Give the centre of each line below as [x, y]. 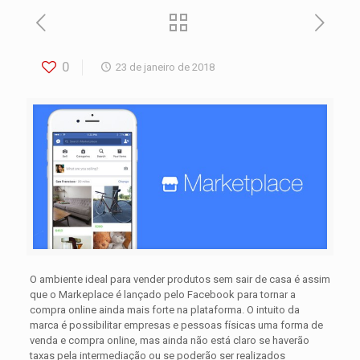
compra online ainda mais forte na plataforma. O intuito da [164, 310]
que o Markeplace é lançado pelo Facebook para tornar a [162, 295]
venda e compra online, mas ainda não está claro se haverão [169, 341]
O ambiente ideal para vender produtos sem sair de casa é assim [180, 280]
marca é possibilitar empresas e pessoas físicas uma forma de [176, 325]
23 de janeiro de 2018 [166, 67]
